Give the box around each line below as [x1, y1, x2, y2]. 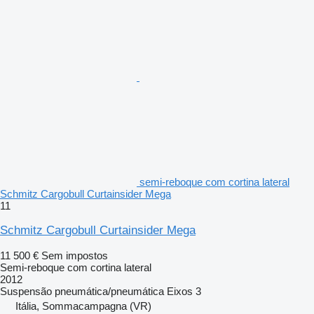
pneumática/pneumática [55, 285, 164, 297]
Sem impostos [41, 249, 108, 261]
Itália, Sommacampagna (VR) [15, 299, 151, 312]
